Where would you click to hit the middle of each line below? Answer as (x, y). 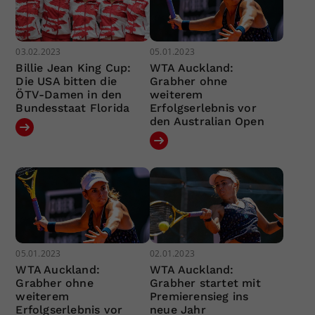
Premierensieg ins (199, 296)
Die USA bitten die (66, 82)
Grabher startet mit (205, 283)
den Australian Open (207, 122)
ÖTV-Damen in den (69, 95)
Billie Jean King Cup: (73, 68)
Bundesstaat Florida (73, 108)
